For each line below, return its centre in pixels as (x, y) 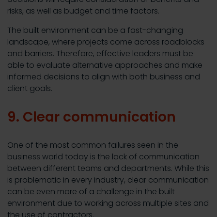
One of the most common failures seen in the (93, 145)
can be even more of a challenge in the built (91, 192)
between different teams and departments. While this (108, 169)
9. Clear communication (92, 117)
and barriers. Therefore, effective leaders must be (100, 54)
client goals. (30, 89)
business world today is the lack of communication (103, 157)
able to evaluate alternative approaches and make (105, 65)
